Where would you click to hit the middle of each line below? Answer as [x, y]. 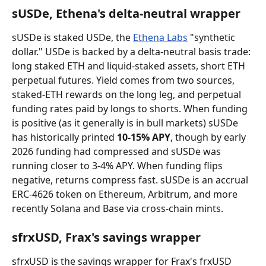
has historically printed [64, 137]
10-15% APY [144, 137]
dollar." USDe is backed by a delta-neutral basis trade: [132, 52]
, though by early [209, 137]
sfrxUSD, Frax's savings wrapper [106, 237]
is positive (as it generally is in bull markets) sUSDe [126, 123]
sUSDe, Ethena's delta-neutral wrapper [126, 13]
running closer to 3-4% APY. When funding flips [118, 166]
